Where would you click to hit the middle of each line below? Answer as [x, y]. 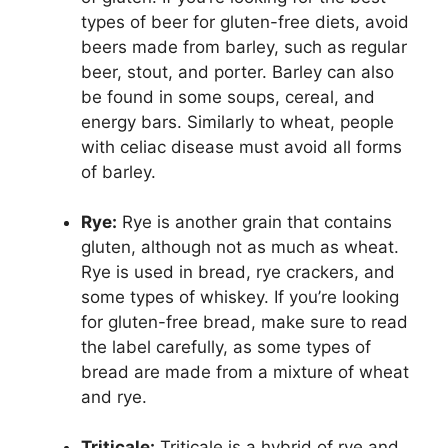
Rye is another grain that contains [254, 222]
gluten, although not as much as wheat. [240, 247]
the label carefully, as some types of [226, 347]
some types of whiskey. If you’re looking [240, 297]
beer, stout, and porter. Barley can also [237, 72]
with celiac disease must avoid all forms [241, 147]
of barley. [118, 172]
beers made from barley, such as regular [244, 47]
